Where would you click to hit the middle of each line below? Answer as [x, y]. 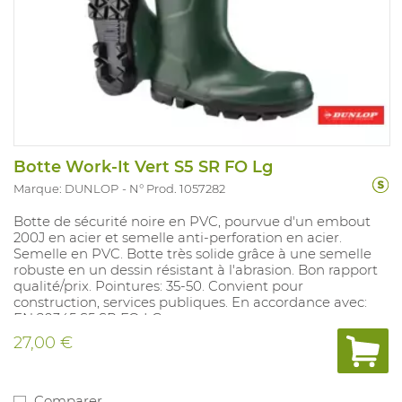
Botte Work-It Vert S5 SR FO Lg [143, 167]
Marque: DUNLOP [66, 189]
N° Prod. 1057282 [177, 189]
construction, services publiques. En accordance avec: [190, 302]
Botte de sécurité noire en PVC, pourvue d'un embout [192, 222]
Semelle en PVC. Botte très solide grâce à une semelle [192, 254]
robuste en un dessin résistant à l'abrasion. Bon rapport [196, 270]
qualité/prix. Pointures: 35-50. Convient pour [158, 286]
